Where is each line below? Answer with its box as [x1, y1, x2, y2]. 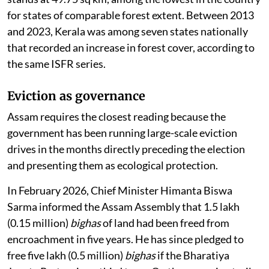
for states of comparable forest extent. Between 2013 [7, 8, 254, 22]
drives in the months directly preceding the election [7, 142, 245, 156]
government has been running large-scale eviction [7, 125, 237, 139]
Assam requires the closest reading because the [7, 109, 226, 123]
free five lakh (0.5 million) [7, 248, 125, 262]
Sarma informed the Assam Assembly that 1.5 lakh [7, 199, 240, 213]
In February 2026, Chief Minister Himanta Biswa [7, 183, 232, 197]
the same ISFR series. [7, 56, 106, 70]
